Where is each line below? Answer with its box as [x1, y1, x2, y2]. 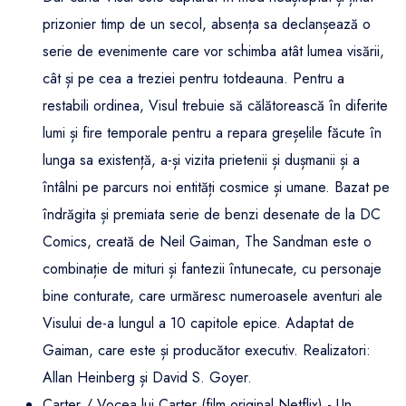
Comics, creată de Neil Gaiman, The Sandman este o [43, 231, 372, 253]
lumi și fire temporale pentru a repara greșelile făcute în [43, 122, 382, 144]
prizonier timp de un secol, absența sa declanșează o [43, 14, 371, 35]
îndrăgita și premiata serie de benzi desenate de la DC [43, 204, 381, 226]
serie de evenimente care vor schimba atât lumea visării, [43, 41, 384, 63]
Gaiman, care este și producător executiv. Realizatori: [43, 340, 371, 362]
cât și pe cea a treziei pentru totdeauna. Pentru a [43, 68, 344, 90]
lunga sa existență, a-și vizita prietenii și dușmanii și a [43, 150, 360, 171]
